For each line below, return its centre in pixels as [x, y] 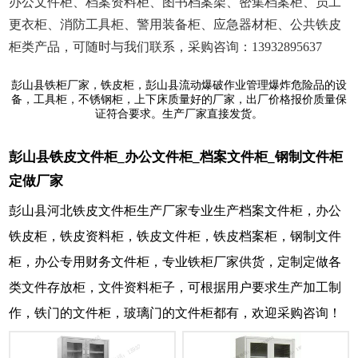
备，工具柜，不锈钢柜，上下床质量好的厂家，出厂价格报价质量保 [179, 99]
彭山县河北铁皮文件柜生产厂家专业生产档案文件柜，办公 [175, 210]
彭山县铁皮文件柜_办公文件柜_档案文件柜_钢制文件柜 [176, 157]
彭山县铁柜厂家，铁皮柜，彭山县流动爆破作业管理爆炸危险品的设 [179, 85]
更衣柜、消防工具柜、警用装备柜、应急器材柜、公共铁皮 [175, 24]
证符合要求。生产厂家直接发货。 [179, 113]
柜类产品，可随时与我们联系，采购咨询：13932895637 [165, 46]
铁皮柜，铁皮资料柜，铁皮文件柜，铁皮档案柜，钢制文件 [175, 236]
